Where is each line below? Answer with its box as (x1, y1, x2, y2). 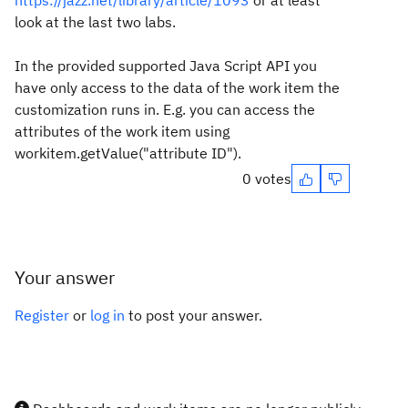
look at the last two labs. (15, 13, 176, 31)
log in (90, 306, 125, 324)
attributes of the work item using (15, 122, 229, 140)
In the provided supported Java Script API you (15, 56, 317, 75)
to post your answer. (125, 306, 262, 324)
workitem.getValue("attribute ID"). (15, 144, 241, 162)
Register (15, 306, 69, 324)
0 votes (242, 169, 291, 188)
